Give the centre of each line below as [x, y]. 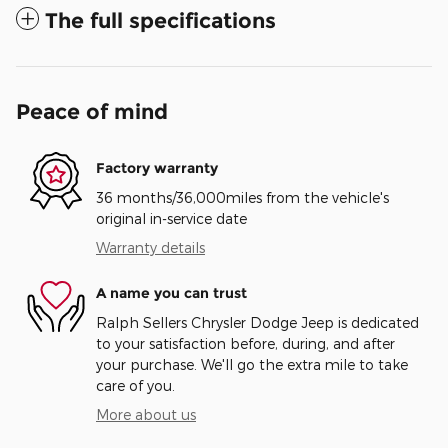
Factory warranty [157, 167]
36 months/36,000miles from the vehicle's [242, 198]
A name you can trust [171, 292]
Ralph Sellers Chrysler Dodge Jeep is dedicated [257, 323]
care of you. [135, 386]
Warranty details [150, 248]
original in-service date [171, 219]
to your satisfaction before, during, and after [245, 344]
